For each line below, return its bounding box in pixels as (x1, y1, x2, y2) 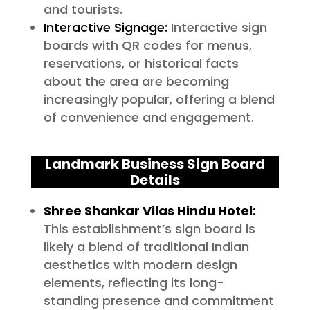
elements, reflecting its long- (43, 274, 224, 292)
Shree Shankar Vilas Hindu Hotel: (43, 202, 256, 220)
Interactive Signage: (43, 19, 167, 37)
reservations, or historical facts (43, 55, 239, 73)
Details (129, 170, 180, 190)
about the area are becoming (43, 73, 229, 91)
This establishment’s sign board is (43, 220, 255, 238)
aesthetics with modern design (43, 256, 237, 274)
